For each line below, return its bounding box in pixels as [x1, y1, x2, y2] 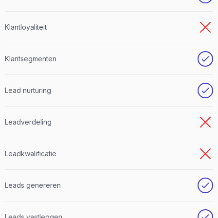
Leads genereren [5, 181, 61, 190]
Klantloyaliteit [5, 23, 47, 32]
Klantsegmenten [5, 54, 56, 63]
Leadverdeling [5, 118, 52, 127]
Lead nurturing [5, 86, 51, 95]
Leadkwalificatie [5, 149, 56, 158]
